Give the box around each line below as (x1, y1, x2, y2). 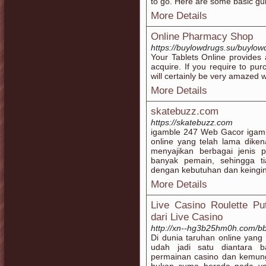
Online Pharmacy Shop (151, 31, 253, 42)
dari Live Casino (151, 211, 223, 223)
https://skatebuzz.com (151, 118, 233, 127)
